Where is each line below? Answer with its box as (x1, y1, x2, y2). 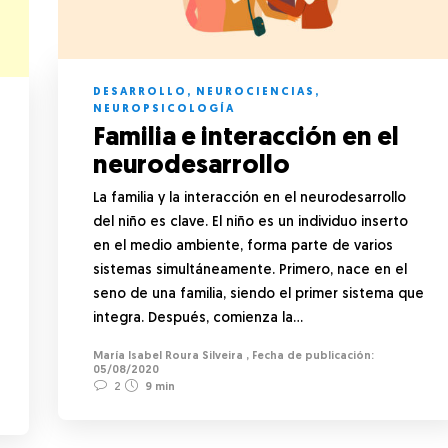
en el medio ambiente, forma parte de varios (93, 238, 393, 254)
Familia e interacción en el (93, 124, 399, 152)
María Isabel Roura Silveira (93, 350, 243, 362)
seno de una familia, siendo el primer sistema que (93, 286, 424, 302)
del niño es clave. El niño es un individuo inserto (93, 214, 408, 230)
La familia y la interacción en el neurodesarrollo (93, 190, 406, 206)
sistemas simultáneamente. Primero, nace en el (93, 262, 407, 278)
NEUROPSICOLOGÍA (93, 103, 235, 115)
